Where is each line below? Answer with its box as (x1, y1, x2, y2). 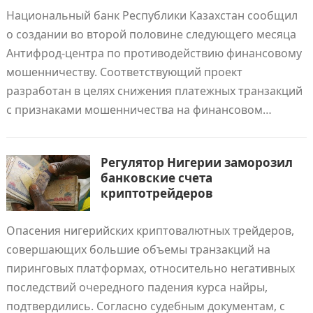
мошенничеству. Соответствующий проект (6, 64, 242, 80)
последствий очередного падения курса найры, (6, 279, 268, 295)
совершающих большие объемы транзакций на (6, 242, 270, 257)
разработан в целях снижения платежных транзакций (6, 83, 303, 99)
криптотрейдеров (100, 185, 213, 201)
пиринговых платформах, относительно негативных (6, 261, 295, 276)
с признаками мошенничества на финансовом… (6, 102, 272, 117)
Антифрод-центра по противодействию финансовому (6, 45, 302, 61)
